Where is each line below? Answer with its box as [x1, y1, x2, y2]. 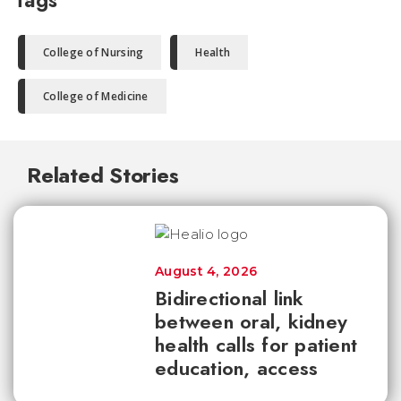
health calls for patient [155, 330, 357, 360]
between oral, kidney [155, 307, 347, 337]
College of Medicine [43, 89, 149, 105]
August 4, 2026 [155, 263, 258, 280]
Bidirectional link [155, 284, 304, 313]
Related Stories [27, 159, 179, 192]
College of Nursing [43, 45, 144, 61]
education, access [155, 354, 319, 383]
